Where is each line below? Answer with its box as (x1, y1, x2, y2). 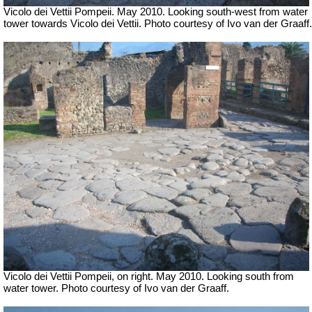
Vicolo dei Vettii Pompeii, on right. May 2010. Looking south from (3, 270, 294, 282)
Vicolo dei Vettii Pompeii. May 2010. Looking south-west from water (3, 6, 308, 17)
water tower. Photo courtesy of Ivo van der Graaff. (3, 282, 229, 294)
